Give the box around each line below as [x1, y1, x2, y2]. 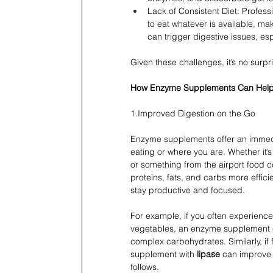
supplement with [130, 249, 197, 260]
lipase [197, 249, 220, 260]
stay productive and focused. [130, 185, 245, 196]
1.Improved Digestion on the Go [130, 108, 255, 119]
